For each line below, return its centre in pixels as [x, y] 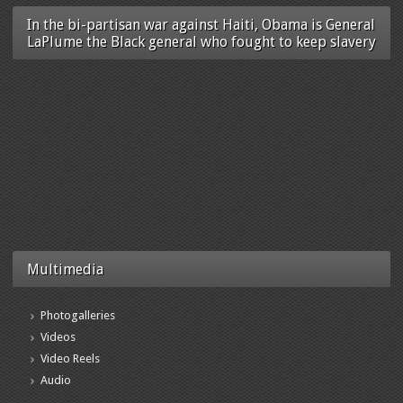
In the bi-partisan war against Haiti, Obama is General [201, 24]
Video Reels [70, 358]
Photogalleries [78, 315]
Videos [58, 336]
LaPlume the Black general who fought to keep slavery [201, 41]
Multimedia [65, 269]
